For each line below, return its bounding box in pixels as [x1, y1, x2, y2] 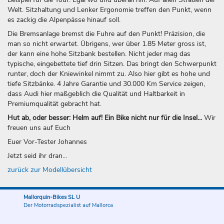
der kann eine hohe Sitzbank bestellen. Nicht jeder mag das [7, 49, 190, 59]
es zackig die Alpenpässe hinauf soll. [7, 15, 120, 25]
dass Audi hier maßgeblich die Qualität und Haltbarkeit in [7, 89, 185, 99]
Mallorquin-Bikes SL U [23, 193, 80, 201]
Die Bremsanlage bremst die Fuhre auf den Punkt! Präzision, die [7, 29, 205, 39]
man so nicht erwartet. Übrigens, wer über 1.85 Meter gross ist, [7, 39, 206, 49]
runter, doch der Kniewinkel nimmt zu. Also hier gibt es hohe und [7, 69, 210, 79]
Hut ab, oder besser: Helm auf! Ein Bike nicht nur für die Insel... [7, 113, 204, 123]
